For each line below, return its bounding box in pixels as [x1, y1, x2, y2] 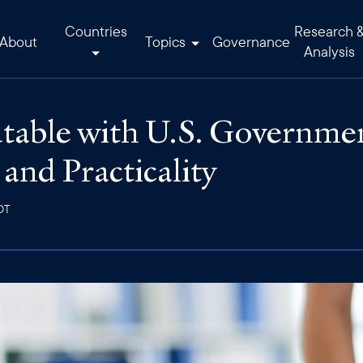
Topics [145, 32, 189, 51]
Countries [64, 22, 127, 41]
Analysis [303, 42, 355, 61]
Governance [212, 32, 290, 51]
